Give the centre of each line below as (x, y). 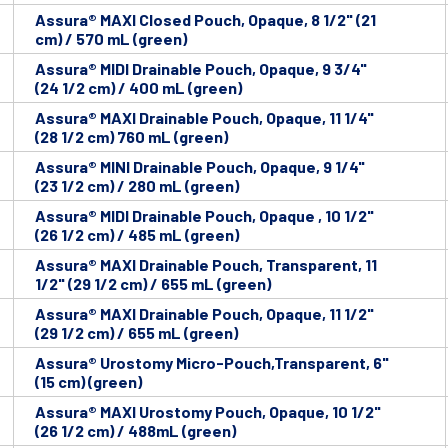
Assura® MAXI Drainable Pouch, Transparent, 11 (206, 265)
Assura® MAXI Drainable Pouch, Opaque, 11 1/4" (204, 118)
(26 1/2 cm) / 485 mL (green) (137, 235)
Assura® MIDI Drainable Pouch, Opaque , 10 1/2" (204, 216)
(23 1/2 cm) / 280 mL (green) (137, 186)
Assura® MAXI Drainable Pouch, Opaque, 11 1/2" (204, 314)
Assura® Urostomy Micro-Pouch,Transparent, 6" (212, 363)
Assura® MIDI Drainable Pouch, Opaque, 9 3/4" (201, 69)
